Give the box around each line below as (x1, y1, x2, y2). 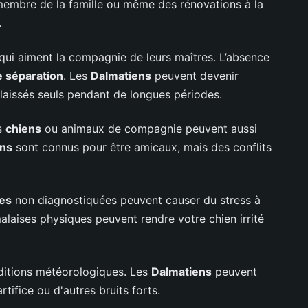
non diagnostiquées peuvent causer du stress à (12, 192, 261, 207)
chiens (5, 121, 41, 135)
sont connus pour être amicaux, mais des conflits (12, 140, 272, 154)
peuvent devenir (151, 68, 239, 82)
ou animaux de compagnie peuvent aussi (41, 121, 257, 135)
